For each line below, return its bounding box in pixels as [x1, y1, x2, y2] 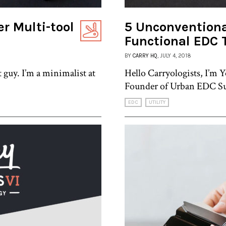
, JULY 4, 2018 [157, 52, 191, 59]
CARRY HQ [133, 52, 157, 59]
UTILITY [149, 99, 165, 105]
